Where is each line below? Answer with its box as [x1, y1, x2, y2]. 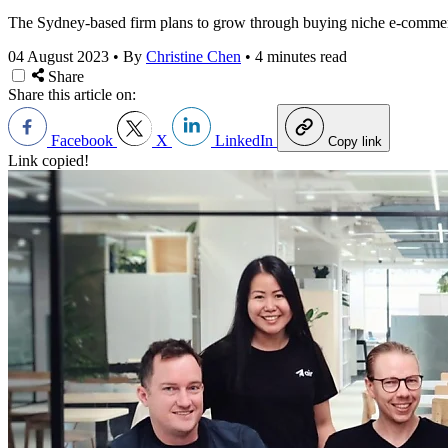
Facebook [47, 131, 117, 149]
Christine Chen [146, 47, 241, 65]
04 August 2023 [8, 47, 109, 65]
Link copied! [8, 151, 89, 169]
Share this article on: [8, 85, 136, 103]
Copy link [328, 133, 382, 149]
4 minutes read [255, 47, 347, 65]
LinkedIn [211, 131, 277, 149]
